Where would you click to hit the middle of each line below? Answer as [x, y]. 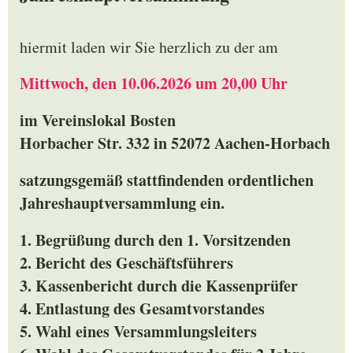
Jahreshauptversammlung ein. [122, 203]
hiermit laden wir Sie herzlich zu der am [149, 47]
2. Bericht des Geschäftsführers [126, 263]
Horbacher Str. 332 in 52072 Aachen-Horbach [175, 143]
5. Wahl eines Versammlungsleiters [138, 332]
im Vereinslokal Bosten [100, 121]
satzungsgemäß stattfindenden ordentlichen [167, 180]
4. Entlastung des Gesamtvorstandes [142, 309]
